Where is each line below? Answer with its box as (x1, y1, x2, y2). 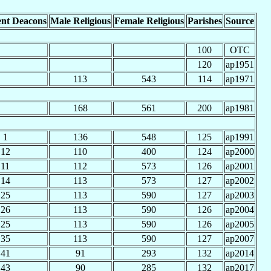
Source (225, 16, 254, 27)
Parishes (187, 16, 222, 27)
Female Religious (114, 16, 184, 27)
